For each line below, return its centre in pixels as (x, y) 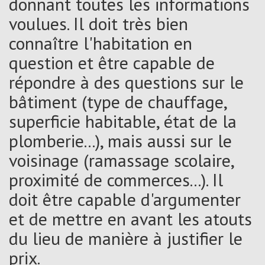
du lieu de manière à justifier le (126, 238)
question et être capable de (112, 62)
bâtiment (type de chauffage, (118, 101)
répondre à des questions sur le (126, 82)
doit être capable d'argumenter (125, 199)
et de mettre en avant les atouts (130, 218)
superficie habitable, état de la (123, 121)
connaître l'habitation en (101, 43)
